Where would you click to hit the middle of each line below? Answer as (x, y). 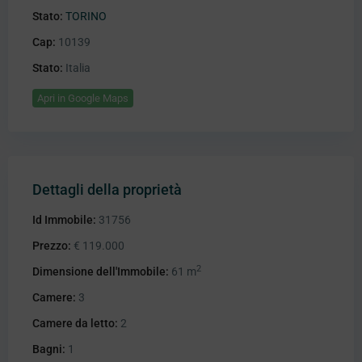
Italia (77, 68)
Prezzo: (52, 246)
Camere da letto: (75, 324)
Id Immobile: (64, 220)
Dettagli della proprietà (107, 190)
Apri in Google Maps (83, 99)
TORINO (86, 17)
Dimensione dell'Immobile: (101, 272)
